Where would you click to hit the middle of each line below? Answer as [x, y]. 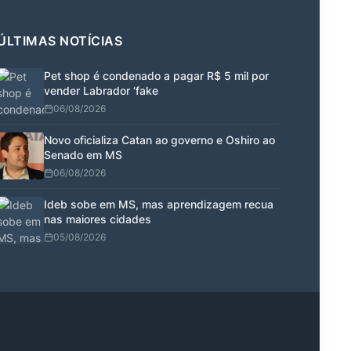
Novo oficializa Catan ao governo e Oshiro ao [159, 140]
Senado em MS [83, 155]
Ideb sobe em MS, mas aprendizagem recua [159, 204]
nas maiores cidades [98, 219]
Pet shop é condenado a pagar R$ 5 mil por [156, 76]
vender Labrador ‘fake [101, 91]
